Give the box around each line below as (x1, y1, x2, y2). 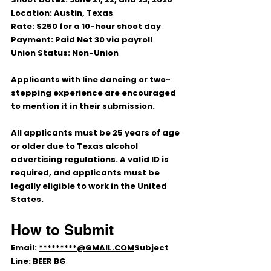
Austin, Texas (52, 7, 113, 19)
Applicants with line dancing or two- (11, 74, 171, 85)
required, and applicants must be (11, 167, 162, 178)
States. (11, 194, 44, 205)
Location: (11, 7, 52, 19)
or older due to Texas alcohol (11, 140, 140, 152)
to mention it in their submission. (11, 100, 155, 112)
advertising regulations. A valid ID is (11, 154, 171, 165)
